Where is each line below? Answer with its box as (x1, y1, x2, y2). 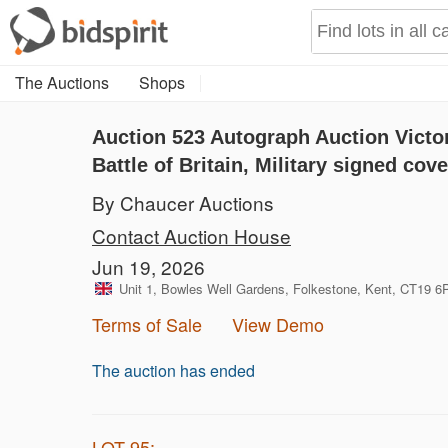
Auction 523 (92, 126, 210, 148)
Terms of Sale (92, 311, 202, 337)
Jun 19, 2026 (92, 253, 205, 280)
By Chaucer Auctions (92, 189, 274, 216)
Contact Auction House (92, 222, 291, 249)
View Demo (232, 311, 324, 337)
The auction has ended (92, 359, 255, 382)
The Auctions (15, 71, 109, 94)
